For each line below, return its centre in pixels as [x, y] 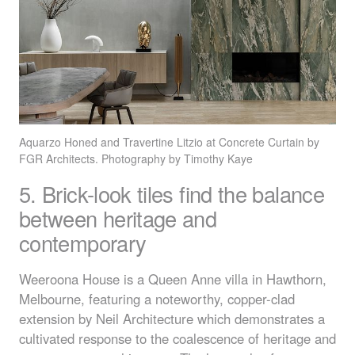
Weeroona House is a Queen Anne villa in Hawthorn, [173, 279]
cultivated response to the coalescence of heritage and [177, 338]
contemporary [83, 243]
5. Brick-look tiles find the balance [172, 194]
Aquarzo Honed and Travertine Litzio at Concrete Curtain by [169, 142]
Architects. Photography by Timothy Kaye [148, 159]
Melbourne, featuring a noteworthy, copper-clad [157, 298]
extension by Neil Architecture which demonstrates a [172, 318]
